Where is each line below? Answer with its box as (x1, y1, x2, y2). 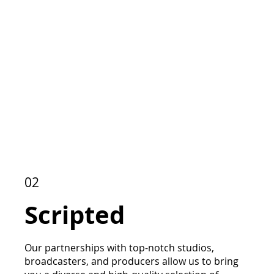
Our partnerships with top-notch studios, (24, 241, 214, 255)
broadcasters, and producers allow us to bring (24, 254, 239, 268)
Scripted (24, 198, 131, 232)
